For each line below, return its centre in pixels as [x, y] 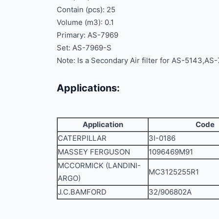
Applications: [88, 88]
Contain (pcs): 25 [86, 9]
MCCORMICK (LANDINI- [99, 165]
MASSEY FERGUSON [94, 152]
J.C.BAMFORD [82, 192]
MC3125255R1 [174, 172]
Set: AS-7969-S [84, 47]
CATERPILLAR [82, 138]
